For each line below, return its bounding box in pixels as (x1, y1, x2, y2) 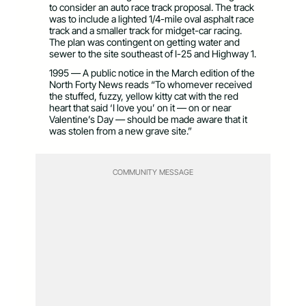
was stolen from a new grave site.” (49, 124, 192, 137)
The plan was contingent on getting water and (49, 36, 240, 48)
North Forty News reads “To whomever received (49, 78, 252, 90)
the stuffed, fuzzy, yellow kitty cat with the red (49, 89, 238, 102)
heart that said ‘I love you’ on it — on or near (49, 101, 232, 113)
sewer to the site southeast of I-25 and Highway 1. (49, 47, 256, 59)
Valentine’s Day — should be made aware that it (49, 113, 247, 125)
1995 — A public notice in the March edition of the (49, 66, 255, 79)
